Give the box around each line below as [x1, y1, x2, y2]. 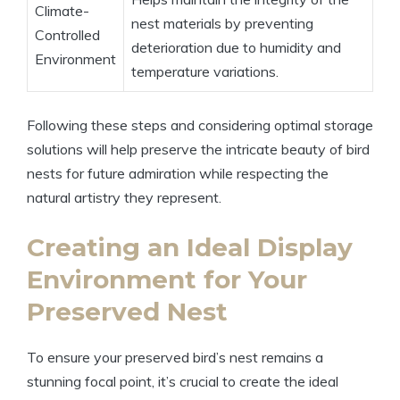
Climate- [35, 2, 89, 21]
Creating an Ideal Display [27, 232, 353, 263]
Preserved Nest [27, 296, 228, 328]
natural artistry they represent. [27, 188, 221, 207]
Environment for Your [27, 264, 307, 296]
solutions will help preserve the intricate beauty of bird [27, 140, 370, 159]
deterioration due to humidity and [131, 38, 341, 57]
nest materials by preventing [131, 14, 313, 33]
